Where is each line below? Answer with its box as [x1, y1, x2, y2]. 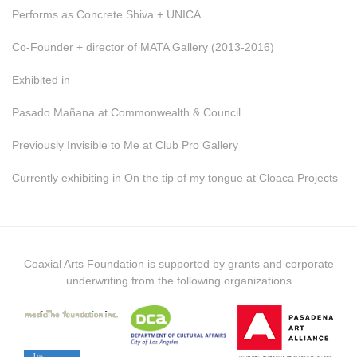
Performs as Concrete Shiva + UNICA [12, 7, 201, 21]
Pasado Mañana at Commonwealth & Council [12, 105, 241, 119]
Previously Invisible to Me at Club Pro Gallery [12, 138, 238, 151]
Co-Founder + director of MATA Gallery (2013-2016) [12, 40, 274, 53]
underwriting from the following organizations [65, 273, 292, 287]
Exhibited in [12, 73, 70, 86]
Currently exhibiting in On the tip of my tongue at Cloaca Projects [12, 171, 338, 184]
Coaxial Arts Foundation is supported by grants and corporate [23, 257, 334, 270]
